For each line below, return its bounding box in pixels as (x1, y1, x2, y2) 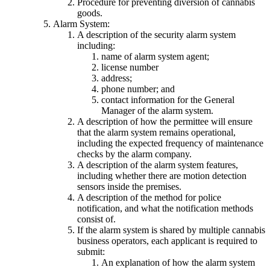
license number (101, 61, 159, 72)
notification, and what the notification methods (77, 202, 253, 213)
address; (101, 72, 132, 83)
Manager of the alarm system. (101, 105, 213, 116)
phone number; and (101, 83, 175, 94)
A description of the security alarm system (77, 29, 236, 40)
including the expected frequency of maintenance (77, 137, 263, 148)
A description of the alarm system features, (77, 159, 238, 170)
